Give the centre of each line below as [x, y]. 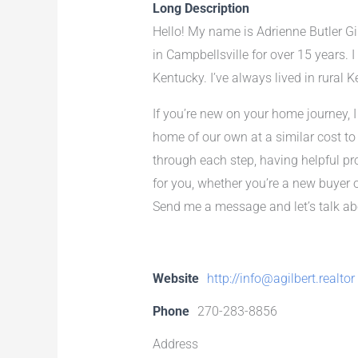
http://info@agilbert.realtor [280, 278]
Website [175, 278]
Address [175, 344]
